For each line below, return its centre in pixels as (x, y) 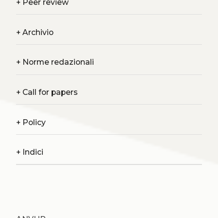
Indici (32, 152)
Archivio (37, 32)
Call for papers (49, 92)
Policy (33, 122)
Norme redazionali (57, 62)
